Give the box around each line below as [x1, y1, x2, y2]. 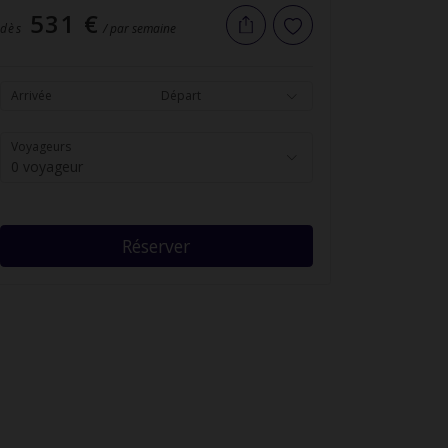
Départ [161, 86, 201, 104]
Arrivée [10, 86, 52, 104]
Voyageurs [10, 137, 71, 155]
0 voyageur [10, 156, 83, 176]
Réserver [122, 233, 190, 258]
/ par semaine [103, 19, 176, 37]
